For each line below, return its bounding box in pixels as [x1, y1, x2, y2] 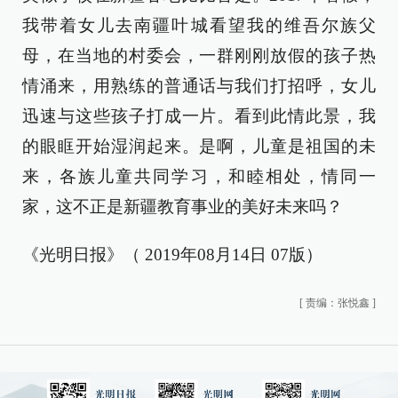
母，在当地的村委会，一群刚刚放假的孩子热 [22, 46, 376, 65]
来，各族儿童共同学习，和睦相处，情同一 [22, 167, 376, 186]
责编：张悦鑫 [306, 297, 370, 309]
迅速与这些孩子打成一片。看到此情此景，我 [22, 107, 376, 125]
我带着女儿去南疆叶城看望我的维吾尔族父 [22, 16, 376, 35]
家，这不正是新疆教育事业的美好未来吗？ [22, 197, 343, 216]
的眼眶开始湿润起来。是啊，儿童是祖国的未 [22, 137, 376, 155]
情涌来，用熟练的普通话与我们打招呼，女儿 [22, 76, 376, 95]
